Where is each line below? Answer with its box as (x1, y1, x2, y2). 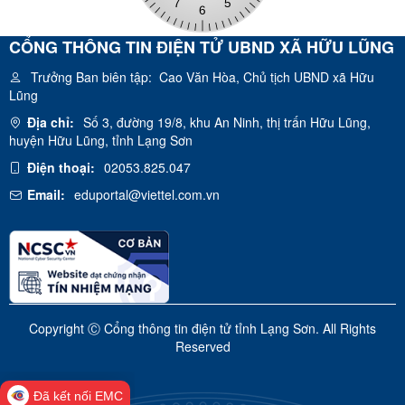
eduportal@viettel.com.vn (74, 184, 220, 203)
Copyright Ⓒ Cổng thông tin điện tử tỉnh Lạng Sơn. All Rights (29, 318, 376, 337)
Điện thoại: (27, 157, 95, 176)
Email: (27, 184, 65, 203)
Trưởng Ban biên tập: (31, 67, 152, 86)
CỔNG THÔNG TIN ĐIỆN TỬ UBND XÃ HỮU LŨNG (9, 34, 394, 59)
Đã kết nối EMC (33, 389, 123, 403)
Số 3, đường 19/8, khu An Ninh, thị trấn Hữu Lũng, (83, 112, 371, 131)
